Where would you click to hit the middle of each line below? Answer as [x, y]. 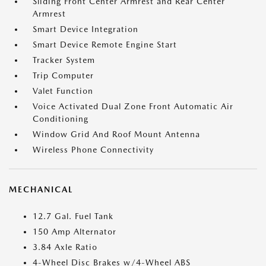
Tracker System [64, 60]
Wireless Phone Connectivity [93, 150]
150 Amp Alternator [75, 232]
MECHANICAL [41, 190]
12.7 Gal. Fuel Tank [73, 216]
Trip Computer [63, 76]
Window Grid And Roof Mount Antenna [116, 134]
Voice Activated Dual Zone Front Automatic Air [133, 107]
